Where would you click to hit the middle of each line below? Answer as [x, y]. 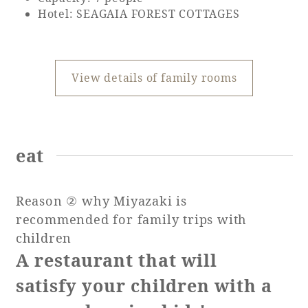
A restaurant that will [116, 260]
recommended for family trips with [131, 220]
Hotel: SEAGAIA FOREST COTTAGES [139, 14]
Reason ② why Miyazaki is [101, 201]
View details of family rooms [154, 77]
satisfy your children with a [144, 286]
